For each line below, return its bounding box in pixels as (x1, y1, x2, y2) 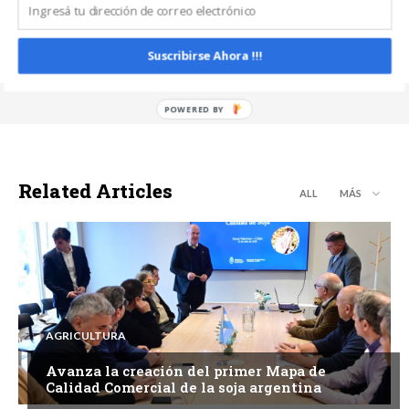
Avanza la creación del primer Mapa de (46, 361, 326, 380)
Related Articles (18, 177, 173, 204)
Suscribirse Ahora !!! (147, 47, 263, 64)
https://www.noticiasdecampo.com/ (118, 7, 291, 22)
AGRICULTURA (46, 328, 126, 342)
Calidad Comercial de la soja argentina (46, 377, 321, 396)
